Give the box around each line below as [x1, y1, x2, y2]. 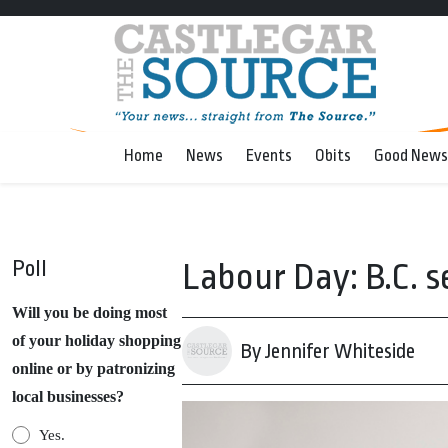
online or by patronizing [12, 360, 175, 377]
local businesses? [12, 388, 124, 405]
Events [246, 146, 292, 165]
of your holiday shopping [12, 332, 181, 349]
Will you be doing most [12, 304, 167, 321]
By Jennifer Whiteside [240, 339, 415, 363]
